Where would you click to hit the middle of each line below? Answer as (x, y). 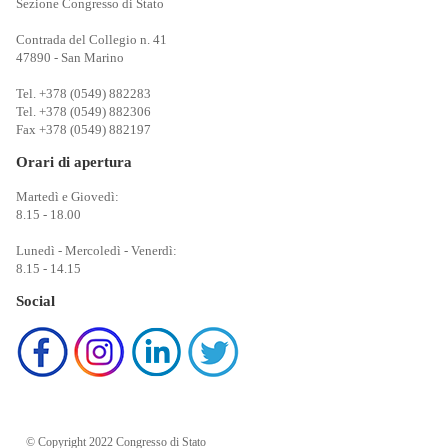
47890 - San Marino (70, 58)
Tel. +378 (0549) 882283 (83, 94)
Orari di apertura (74, 162)
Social (35, 301)
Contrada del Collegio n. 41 (91, 40)
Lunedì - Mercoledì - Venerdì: (96, 251)
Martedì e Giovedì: (67, 197)
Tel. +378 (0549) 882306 (83, 112)
